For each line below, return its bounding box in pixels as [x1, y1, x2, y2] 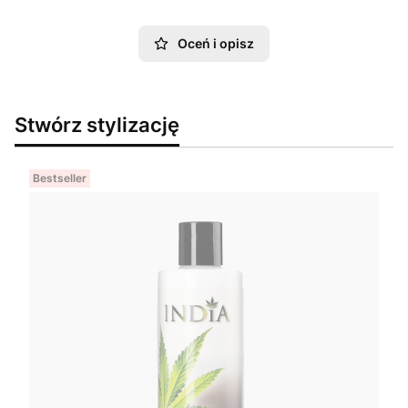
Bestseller [33, 171, 87, 186]
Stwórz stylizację [15, 112, 179, 138]
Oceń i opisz [178, 36, 254, 52]
